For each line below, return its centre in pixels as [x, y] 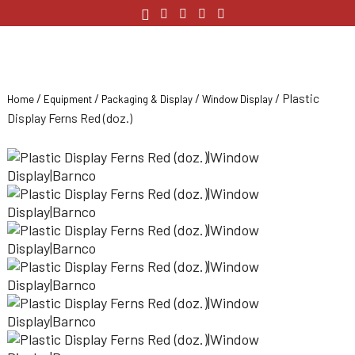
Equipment [68, 99]
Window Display [237, 99]
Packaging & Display [147, 99]
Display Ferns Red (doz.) [70, 118]
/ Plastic [296, 98]
